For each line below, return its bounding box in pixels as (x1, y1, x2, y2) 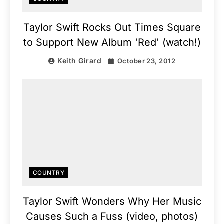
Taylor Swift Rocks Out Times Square (23, 21, 201, 34)
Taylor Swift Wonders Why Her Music (22, 195, 201, 207)
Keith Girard (57, 56, 102, 65)
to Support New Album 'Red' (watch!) (23, 36, 201, 49)
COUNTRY (33, 169, 65, 176)
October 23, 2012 (117, 57, 176, 65)
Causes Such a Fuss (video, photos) (26, 210, 198, 222)
